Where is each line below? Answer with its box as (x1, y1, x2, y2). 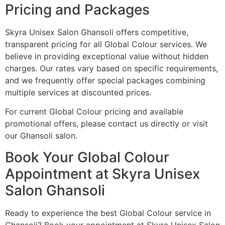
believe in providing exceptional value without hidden (5, 51, 208, 61)
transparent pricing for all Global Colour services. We (5, 39, 207, 49)
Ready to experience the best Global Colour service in (5, 207, 211, 218)
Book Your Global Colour (5, 148, 169, 166)
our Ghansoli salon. (5, 131, 77, 141)
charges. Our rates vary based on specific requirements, (5, 63, 218, 73)
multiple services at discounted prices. (5, 87, 151, 97)
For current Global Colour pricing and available (5, 106, 183, 117)
